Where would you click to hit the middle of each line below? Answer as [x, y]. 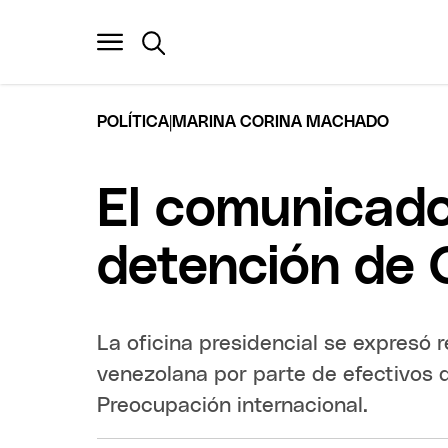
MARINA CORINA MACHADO [281, 121]
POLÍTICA [133, 121]
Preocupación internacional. [233, 405]
